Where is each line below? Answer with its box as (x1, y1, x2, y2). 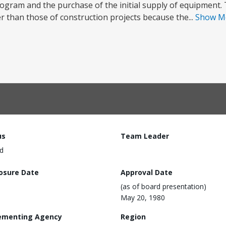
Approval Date (121, 167, 173, 177)
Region (121, 211, 146, 221)
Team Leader (121, 131, 169, 141)
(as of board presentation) (121, 181, 206, 191)
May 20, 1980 (121, 192, 165, 202)
